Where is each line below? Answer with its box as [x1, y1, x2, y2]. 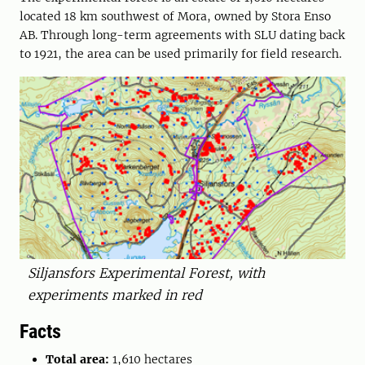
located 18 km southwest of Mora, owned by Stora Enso [20, 8, 331, 24]
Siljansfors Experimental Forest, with [28, 265, 265, 282]
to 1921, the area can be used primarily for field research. [20, 46, 341, 61]
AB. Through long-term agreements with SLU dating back [20, 27, 345, 42]
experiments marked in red [28, 287, 202, 304]
